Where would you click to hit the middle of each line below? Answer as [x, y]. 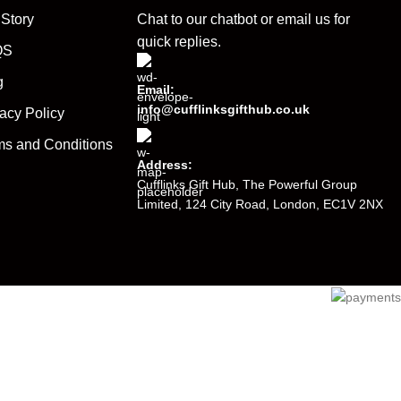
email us [303, 19]
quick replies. [179, 41]
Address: [164, 164]
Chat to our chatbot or [206, 19]
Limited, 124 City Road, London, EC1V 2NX [260, 204]
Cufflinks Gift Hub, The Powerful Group [247, 184]
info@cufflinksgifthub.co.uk [223, 109]
